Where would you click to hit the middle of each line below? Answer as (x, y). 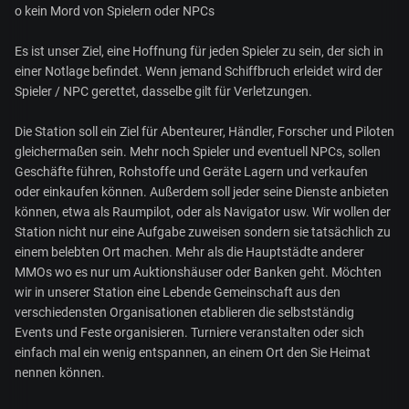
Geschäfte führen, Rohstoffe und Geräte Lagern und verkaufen (191, 172)
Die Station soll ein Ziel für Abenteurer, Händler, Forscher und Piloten (204, 132)
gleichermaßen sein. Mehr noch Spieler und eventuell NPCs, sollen (198, 152)
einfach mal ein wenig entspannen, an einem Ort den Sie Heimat (193, 353)
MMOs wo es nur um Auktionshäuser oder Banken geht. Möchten (198, 273)
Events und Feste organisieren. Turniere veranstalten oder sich (189, 333)
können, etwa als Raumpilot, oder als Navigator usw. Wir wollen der (203, 212)
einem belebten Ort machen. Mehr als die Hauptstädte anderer (189, 252)
